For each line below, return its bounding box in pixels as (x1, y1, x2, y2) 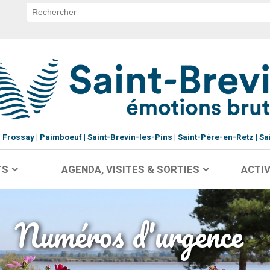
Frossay (2, 131, 34, 143)
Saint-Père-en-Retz (177, 131, 254, 143)
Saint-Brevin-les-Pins (87, 131, 172, 143)
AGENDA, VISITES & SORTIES (61, 162, 199, 177)
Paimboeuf (39, 131, 82, 143)
